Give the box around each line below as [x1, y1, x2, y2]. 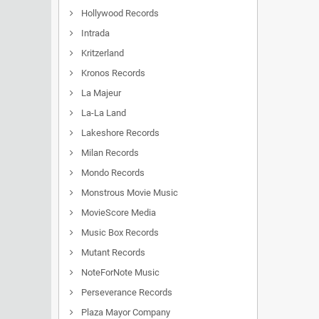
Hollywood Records [79, 8, 159, 19]
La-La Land [79, 108, 126, 118]
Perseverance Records [79, 287, 172, 298]
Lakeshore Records [79, 127, 159, 138]
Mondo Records [79, 167, 145, 178]
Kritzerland [79, 48, 124, 58]
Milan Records [79, 147, 139, 158]
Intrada [79, 28, 110, 38]
